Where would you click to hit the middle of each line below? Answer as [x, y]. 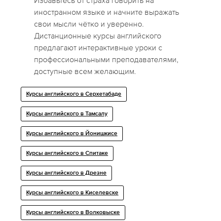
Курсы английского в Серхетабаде [74, 94]
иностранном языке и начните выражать [107, 12]
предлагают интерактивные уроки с [98, 48]
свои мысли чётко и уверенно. [89, 24]
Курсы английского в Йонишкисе [72, 134]
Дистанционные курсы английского [98, 36]
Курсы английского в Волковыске [73, 213]
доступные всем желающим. [85, 71]
